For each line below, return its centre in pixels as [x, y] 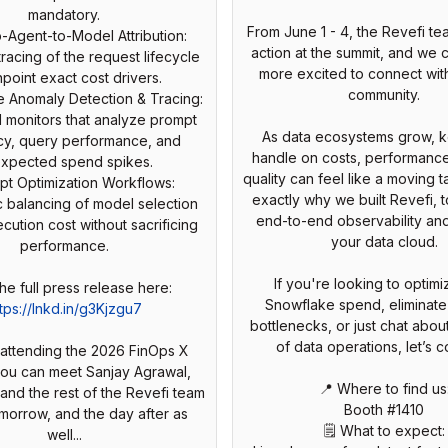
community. [384, 94]
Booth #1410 [384, 409]
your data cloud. [384, 241]
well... [64, 435]
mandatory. [64, 15]
